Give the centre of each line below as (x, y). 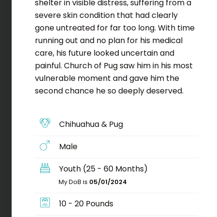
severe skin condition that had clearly (106, 15)
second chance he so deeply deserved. (109, 91)
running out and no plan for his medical (108, 40)
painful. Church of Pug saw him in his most (114, 65)
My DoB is (74, 182)
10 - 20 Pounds (85, 203)
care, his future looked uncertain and (104, 53)
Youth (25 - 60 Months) (103, 169)
